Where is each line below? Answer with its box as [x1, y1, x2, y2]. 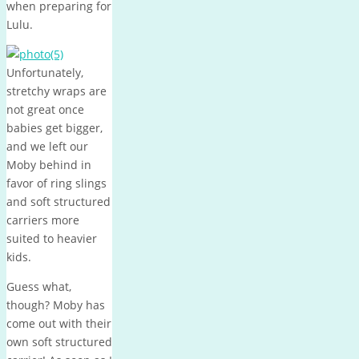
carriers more [6, 212, 79, 228]
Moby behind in [6, 156, 91, 172]
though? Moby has [6, 296, 105, 313]
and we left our [6, 138, 88, 154]
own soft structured [6, 333, 112, 349]
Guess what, [6, 278, 71, 294]
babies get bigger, [6, 119, 103, 135]
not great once [6, 101, 84, 117]
